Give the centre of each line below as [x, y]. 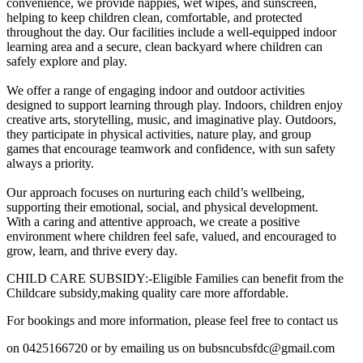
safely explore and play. [67, 61]
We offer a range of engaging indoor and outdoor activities [156, 90]
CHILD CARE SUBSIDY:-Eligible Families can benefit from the [175, 278]
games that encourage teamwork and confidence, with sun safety [171, 148]
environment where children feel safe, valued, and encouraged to [171, 236]
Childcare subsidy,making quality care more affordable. [147, 293]
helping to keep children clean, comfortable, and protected [154, 17]
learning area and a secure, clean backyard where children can [164, 46]
